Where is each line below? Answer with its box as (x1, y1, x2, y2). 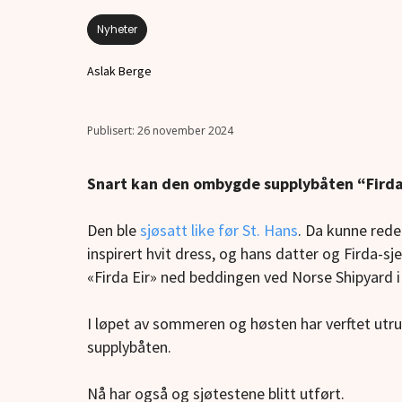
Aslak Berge (87, 63, 152, 80)
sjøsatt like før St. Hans (140, 220, 298, 241)
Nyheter (97, 22, 137, 38)
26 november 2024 (137, 123, 233, 139)
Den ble (87, 220, 140, 241)
